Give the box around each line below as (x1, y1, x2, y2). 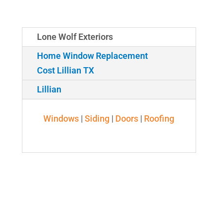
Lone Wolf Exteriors (36, 31, 113, 42)
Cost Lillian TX (36, 65, 94, 75)
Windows (43, 113, 79, 124)
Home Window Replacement (36, 50, 148, 61)
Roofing (144, 113, 175, 124)
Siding (85, 113, 110, 124)
